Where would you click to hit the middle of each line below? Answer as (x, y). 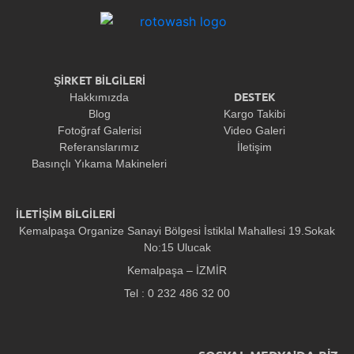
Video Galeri (255, 131)
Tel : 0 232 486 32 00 (177, 294)
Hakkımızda (100, 98)
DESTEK (254, 97)
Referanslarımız (100, 147)
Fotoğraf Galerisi (99, 131)
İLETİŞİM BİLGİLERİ (66, 214)
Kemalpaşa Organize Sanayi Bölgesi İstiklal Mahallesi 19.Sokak (177, 231)
